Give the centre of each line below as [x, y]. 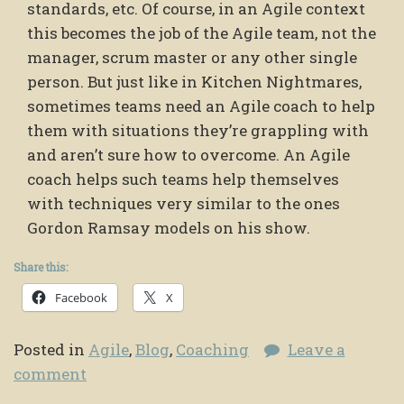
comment [50, 373]
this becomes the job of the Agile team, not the [202, 32]
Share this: [41, 266]
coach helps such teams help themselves [183, 179]
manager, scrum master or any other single [192, 57]
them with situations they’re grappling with [198, 130]
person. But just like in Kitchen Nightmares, [194, 81]
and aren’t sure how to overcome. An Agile [188, 154]
